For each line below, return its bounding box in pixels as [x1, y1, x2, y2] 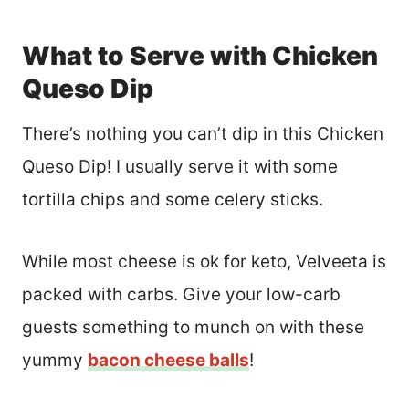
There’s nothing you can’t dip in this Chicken [22, 123, 383, 145]
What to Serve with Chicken [22, 40, 378, 72]
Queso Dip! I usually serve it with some [22, 156, 338, 178]
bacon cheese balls [88, 350, 249, 372]
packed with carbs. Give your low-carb [22, 284, 341, 306]
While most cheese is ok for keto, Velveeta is [22, 251, 386, 273]
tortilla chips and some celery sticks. [22, 189, 323, 211]
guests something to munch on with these [22, 317, 364, 339]
